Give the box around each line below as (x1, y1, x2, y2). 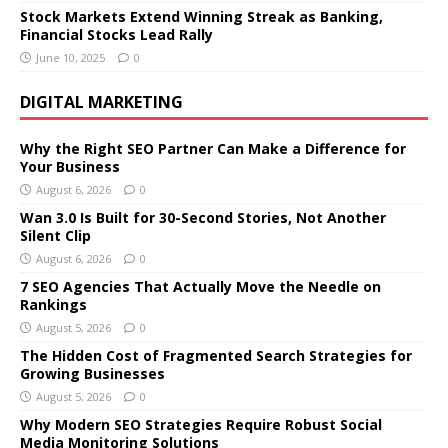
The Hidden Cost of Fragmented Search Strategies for (20, 345, 412, 365)
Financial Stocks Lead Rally (20, 24, 213, 44)
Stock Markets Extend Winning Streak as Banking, (20, 6, 383, 26)
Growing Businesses (20, 363, 165, 383)
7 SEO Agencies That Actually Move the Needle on (20, 276, 381, 296)
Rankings (20, 294, 87, 314)
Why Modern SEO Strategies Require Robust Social (20, 414, 382, 434)
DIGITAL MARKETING (20, 90, 183, 113)
